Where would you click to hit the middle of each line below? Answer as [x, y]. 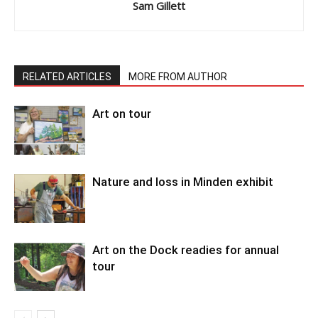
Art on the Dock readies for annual [186, 250]
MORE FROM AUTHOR [178, 76]
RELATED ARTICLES [67, 76]
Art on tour [122, 113]
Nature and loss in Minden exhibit [183, 181]
